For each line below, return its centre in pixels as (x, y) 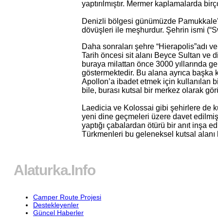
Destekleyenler (56, 205)
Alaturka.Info (54, 170)
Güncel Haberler (58, 213)
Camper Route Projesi (67, 197)
